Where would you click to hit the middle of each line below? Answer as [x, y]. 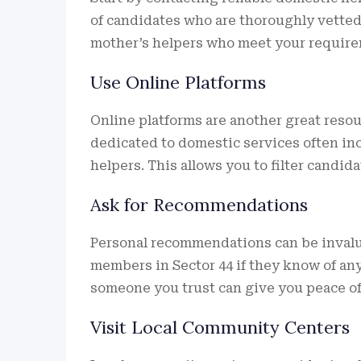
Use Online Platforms [178, 82]
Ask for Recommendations [199, 204]
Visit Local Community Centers [220, 327]
